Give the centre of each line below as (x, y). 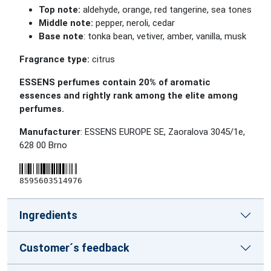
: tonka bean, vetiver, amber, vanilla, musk (165, 36)
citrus (102, 59)
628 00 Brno (43, 145)
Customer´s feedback (74, 248)
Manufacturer (50, 132)
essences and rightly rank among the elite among (129, 96)
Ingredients (48, 215)
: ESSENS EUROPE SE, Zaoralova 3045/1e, (163, 132)
